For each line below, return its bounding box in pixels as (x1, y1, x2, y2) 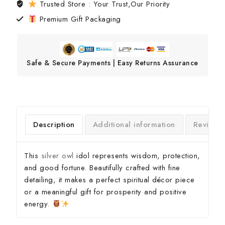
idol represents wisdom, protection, (73, 150, 200, 161)
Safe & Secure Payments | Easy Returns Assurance (27, 58, 198, 68)
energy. (24, 198, 52, 209)
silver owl (41, 150, 74, 161)
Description (33, 119, 75, 130)
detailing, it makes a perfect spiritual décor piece (24, 174, 195, 185)
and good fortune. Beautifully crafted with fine (24, 162, 180, 173)
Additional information (92, 119, 175, 130)
